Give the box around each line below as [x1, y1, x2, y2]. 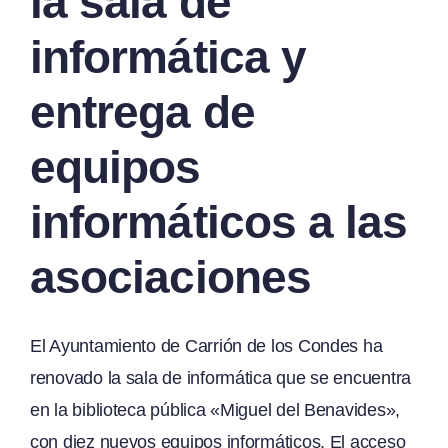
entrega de [30, 85, 255, 138]
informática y [30, 30, 307, 83]
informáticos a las [30, 195, 408, 248]
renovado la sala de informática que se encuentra [30, 367, 412, 388]
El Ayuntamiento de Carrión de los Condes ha [30, 335, 383, 356]
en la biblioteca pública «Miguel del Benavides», [30, 399, 401, 420]
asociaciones [30, 250, 311, 303]
